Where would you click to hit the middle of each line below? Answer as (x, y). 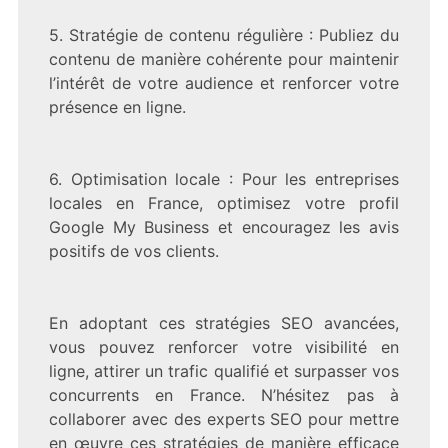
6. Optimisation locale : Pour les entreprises (224, 178)
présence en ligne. (117, 106)
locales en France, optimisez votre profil (224, 202)
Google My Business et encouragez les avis (224, 226)
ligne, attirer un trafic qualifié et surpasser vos (224, 370)
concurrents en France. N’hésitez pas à (224, 394)
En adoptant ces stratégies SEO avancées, (224, 322)
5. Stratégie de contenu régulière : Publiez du (224, 34)
